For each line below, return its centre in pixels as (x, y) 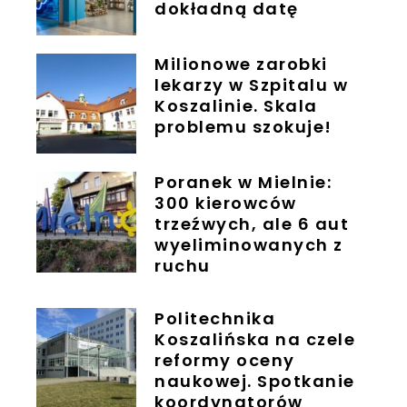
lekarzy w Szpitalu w (252, 84)
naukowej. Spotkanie (255, 382)
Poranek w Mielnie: (243, 183)
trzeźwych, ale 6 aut (252, 224)
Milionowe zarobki (241, 64)
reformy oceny (225, 361)
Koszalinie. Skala (236, 105)
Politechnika (215, 319)
